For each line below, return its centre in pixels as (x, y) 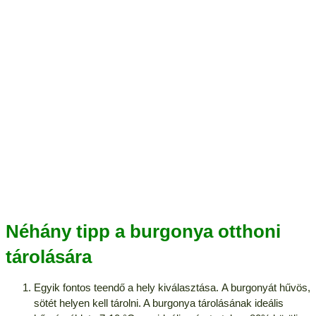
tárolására (48, 256)
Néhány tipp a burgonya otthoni (143, 231)
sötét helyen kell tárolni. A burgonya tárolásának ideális (158, 303)
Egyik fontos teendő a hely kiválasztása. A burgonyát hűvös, (172, 287)
